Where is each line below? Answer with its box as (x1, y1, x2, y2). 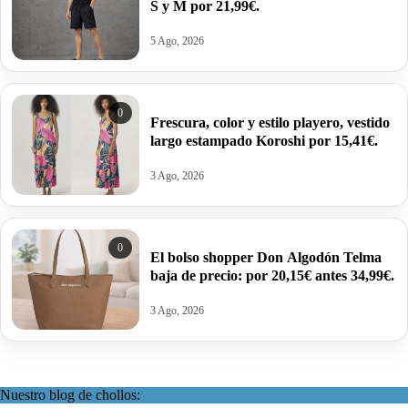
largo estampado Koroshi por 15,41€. (150, 132, 378, 148)
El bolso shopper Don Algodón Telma (150, 249, 382, 265)
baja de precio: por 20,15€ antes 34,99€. (150, 267, 394, 283)
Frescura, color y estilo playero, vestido (150, 114, 390, 130)
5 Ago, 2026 (150, 35, 204, 48)
